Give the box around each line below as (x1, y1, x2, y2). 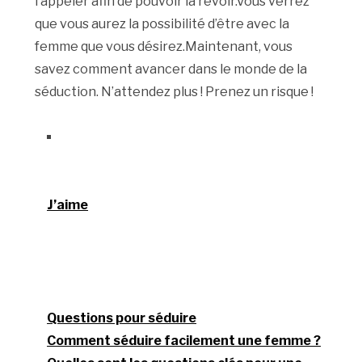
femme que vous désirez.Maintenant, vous (35, 39, 293, 55)
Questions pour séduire (47, 310, 197, 326)
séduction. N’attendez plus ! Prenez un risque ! (35, 84, 314, 100)
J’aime (47, 197, 89, 213)
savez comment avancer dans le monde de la (35, 61, 308, 78)
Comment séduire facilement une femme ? (47, 333, 322, 349)
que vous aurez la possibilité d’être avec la (35, 16, 290, 32)
